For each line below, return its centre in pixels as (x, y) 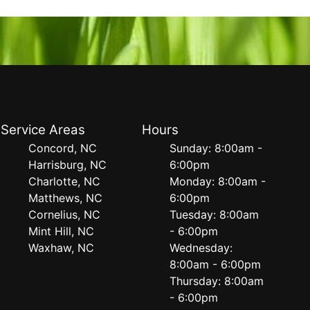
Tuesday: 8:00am (214, 215)
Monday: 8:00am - (217, 181)
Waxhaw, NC (62, 248)
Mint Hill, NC (62, 231)
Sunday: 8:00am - (216, 148)
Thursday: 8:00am (216, 281)
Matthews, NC (66, 198)
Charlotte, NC (65, 181)
